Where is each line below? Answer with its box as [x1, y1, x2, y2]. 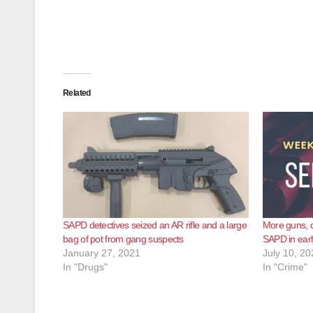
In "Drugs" [63, 261, 108, 272]
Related [63, 88, 91, 98]
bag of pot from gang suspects [63, 233, 184, 245]
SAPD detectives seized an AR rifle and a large [63, 219, 247, 231]
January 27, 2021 [63, 247, 140, 259]
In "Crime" [262, 261, 307, 272]
